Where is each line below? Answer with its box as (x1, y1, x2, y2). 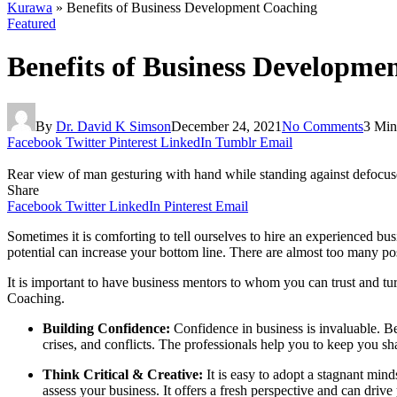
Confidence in (174, 320, 253, 336)
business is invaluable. (256, 320, 380, 336)
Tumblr (215, 134, 256, 150)
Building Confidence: (43, 320, 174, 336)
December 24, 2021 (171, 118, 282, 134)
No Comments (282, 118, 363, 134)
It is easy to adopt (206, 366, 304, 382)
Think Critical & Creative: (43, 366, 206, 382)
